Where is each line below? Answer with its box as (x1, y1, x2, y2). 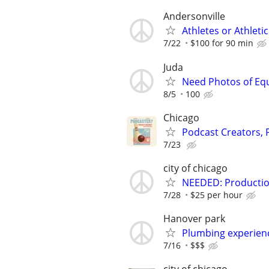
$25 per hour (190, 189, 243, 201)
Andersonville (163, 10, 225, 23)
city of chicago (163, 161, 228, 175)
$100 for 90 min (190, 37, 253, 49)
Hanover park (163, 212, 225, 226)
